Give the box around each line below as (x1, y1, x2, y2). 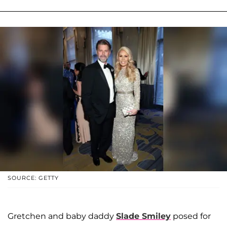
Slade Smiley (116, 211, 171, 221)
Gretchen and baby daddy (8, 211, 116, 221)
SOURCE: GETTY (8, 174, 59, 181)
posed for (171, 211, 211, 221)
